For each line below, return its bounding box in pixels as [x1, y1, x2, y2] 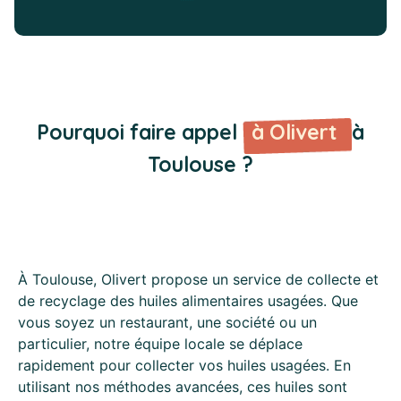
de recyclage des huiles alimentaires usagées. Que [18, 291, 358, 310]
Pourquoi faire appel [37, 118, 243, 145]
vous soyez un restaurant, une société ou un [18, 312, 317, 331]
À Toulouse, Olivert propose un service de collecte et [18, 269, 379, 288]
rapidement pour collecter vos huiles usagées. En [18, 355, 351, 374]
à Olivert [252, 118, 343, 145]
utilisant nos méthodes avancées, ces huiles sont [18, 377, 347, 396]
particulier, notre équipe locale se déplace [18, 334, 303, 353]
